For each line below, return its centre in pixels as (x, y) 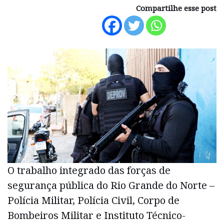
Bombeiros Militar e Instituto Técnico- (96, 215)
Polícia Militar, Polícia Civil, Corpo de (93, 200)
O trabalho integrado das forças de (89, 170)
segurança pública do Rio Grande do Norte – (111, 185)
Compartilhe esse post (176, 8)
